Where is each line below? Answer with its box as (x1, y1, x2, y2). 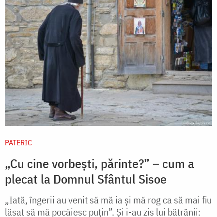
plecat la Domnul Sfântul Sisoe (5, 170, 167, 187)
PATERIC (5, 138, 32, 148)
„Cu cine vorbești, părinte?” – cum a (5, 155, 194, 172)
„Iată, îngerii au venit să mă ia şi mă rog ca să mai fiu (5, 193, 212, 207)
